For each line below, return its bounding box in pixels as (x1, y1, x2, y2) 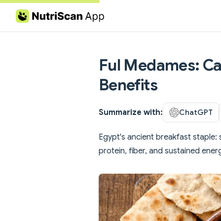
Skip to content (16, 13, 63, 20)
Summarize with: (99, 107, 163, 117)
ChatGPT (179, 107, 213, 117)
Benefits (99, 75, 157, 95)
